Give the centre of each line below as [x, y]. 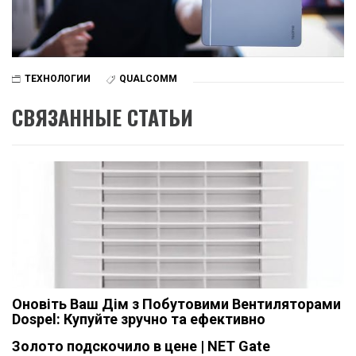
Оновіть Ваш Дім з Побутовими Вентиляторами [176, 304]
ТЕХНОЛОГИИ [58, 79]
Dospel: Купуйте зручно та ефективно [139, 319]
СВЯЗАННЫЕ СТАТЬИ [103, 117]
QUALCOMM [148, 79]
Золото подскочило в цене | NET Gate [141, 346]
